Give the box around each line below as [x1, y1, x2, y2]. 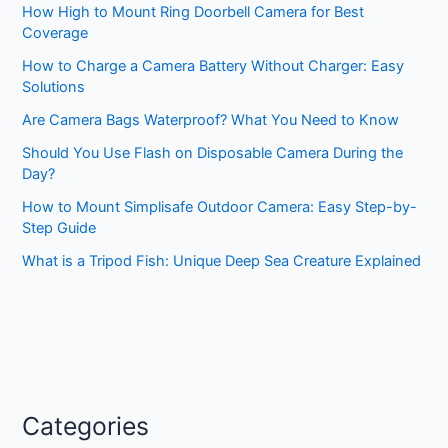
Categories [22, 411, 150, 442]
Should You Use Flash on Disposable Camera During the [22, 143, 404, 162]
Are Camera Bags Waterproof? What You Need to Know [22, 110, 400, 129]
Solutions [22, 77, 86, 96]
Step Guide [22, 218, 97, 237]
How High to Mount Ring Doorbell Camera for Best [22, 2, 365, 21]
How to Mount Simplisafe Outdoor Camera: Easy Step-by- [22, 197, 418, 216]
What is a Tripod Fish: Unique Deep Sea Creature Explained [22, 251, 422, 270]
